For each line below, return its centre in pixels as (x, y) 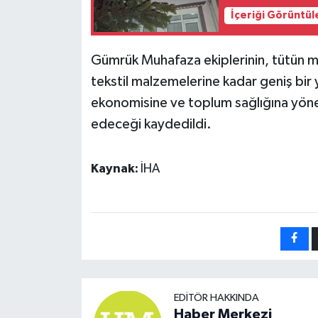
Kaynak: (115, 169)
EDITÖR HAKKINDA (216, 297)
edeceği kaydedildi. (151, 124)
